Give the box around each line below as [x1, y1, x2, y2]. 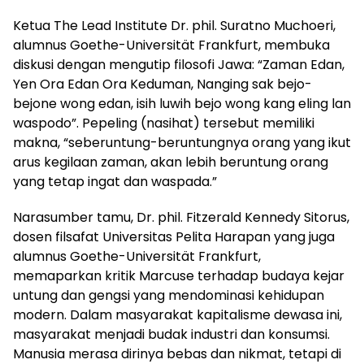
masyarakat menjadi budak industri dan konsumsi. [13, 325, 330, 344]
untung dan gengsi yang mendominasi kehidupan [13, 286, 324, 305]
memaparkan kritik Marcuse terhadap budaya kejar [13, 266, 344, 286]
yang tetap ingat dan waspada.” [13, 172, 217, 192]
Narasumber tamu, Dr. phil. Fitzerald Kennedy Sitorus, [13, 208, 349, 227]
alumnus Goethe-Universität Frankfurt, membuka [13, 36, 330, 55]
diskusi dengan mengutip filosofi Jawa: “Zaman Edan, [13, 55, 344, 75]
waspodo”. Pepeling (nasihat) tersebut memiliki [13, 114, 314, 133]
